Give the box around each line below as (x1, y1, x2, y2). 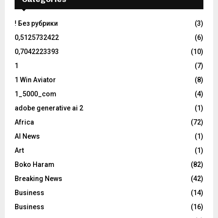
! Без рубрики (15, 19, 58, 28)
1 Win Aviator (15, 76, 56, 84)
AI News (15, 132, 40, 141)
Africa (15, 118, 34, 127)
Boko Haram (15, 161, 54, 169)
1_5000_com (15, 90, 56, 98)
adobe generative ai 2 (15, 104, 83, 112)
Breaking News (15, 175, 62, 183)
